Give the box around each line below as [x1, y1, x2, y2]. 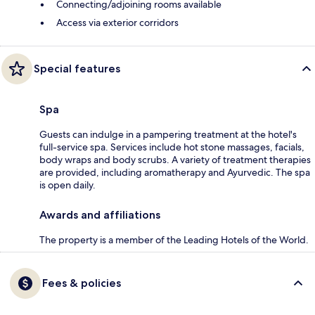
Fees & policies [42, 276, 121, 290]
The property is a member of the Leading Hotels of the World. [39, 233, 309, 246]
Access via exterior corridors [56, 15, 179, 29]
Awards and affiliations [39, 207, 160, 221]
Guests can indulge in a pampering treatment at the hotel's [39, 127, 297, 141]
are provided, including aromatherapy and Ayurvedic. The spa [39, 165, 310, 179]
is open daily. [39, 178, 96, 191]
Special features [34, 61, 120, 75]
